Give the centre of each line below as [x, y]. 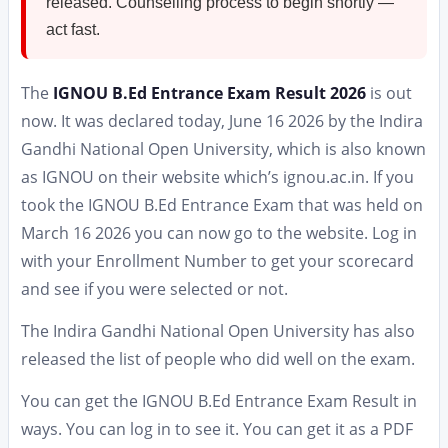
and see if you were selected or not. [154, 289]
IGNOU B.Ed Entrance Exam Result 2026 [211, 93]
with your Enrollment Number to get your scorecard [217, 261]
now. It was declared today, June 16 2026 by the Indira [222, 121]
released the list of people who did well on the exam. [218, 359]
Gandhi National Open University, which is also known [223, 149]
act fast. [73, 29]
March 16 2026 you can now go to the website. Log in [219, 233]
